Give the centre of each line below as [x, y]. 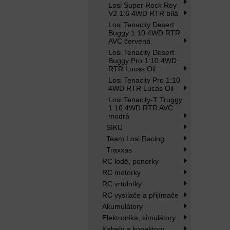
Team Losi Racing [135, 139]
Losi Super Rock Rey [142, 5]
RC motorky [121, 172]
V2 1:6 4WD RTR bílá [143, 13]
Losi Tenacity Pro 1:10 [144, 80]
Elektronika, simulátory [139, 218]
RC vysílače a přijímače [140, 195]
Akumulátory [122, 206]
